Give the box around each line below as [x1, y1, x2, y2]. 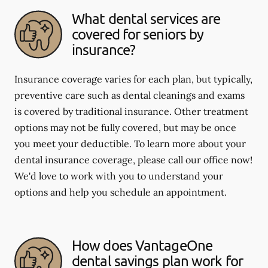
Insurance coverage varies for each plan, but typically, [14, 72, 252, 85]
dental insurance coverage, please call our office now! [14, 153, 252, 166]
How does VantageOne [72, 236, 212, 254]
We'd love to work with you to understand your [14, 169, 223, 182]
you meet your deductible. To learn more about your [14, 137, 246, 150]
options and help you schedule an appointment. [14, 185, 227, 198]
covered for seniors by [72, 25, 204, 43]
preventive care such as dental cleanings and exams [14, 89, 245, 101]
